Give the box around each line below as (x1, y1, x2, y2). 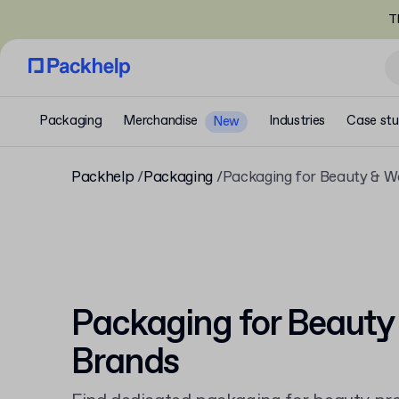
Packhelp (71, 167, 134, 188)
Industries (269, 112, 326, 130)
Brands (71, 339, 178, 387)
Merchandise (123, 112, 199, 130)
